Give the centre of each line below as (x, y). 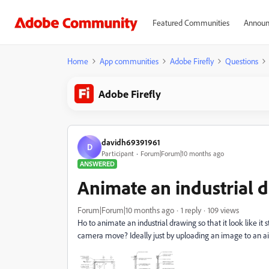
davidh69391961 (131, 142)
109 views (223, 210)
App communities (129, 61)
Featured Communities (191, 23)
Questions (242, 61)
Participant (118, 153)
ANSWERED (97, 164)
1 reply (191, 210)
